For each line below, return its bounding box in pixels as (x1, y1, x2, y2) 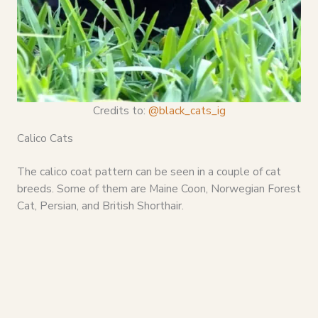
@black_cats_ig (148, 102, 226, 118)
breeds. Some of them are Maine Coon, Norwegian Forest (16, 181, 301, 197)
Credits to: (92, 102, 148, 118)
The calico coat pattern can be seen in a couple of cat (16, 164, 281, 180)
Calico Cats (16, 131, 73, 146)
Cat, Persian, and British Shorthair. (16, 198, 184, 214)
